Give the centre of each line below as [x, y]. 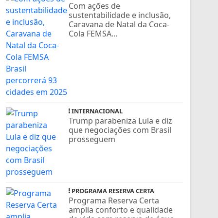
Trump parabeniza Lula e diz [121, 120]
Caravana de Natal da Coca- [119, 24]
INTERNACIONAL [97, 111]
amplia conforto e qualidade [121, 209]
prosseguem [92, 139]
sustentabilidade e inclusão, [120, 15]
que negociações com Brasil [120, 130]
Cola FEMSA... [93, 33]
